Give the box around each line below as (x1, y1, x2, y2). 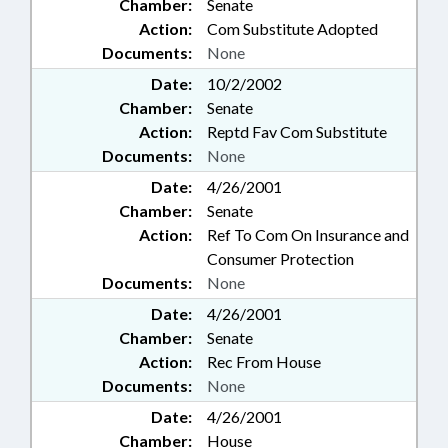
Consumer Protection (207, 249, 354, 269)
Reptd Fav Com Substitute (207, 122, 387, 142)
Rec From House (207, 352, 321, 372)
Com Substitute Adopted (207, 19, 378, 39)
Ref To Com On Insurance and (207, 225, 409, 245)
